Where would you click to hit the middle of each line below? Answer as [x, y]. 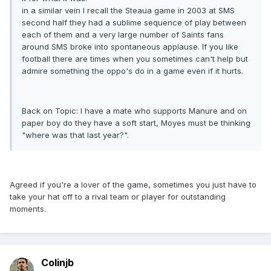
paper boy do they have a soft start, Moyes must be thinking [136, 123]
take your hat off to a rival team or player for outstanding [118, 197]
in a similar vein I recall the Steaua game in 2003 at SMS [128, 11]
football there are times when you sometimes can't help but [135, 59]
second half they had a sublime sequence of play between [134, 23]
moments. [28, 209]
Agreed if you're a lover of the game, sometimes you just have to [133, 185]
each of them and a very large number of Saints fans [123, 35]
